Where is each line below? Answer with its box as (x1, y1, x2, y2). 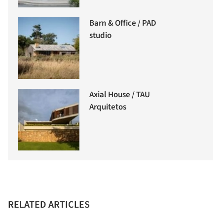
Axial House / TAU (89, 89, 150, 101)
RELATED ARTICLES (8, 198, 90, 212)
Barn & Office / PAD (89, 17, 156, 30)
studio (89, 30, 111, 42)
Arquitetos (89, 101, 126, 113)
